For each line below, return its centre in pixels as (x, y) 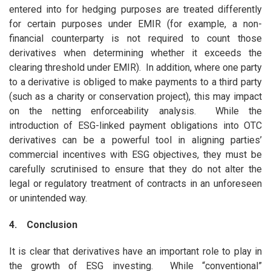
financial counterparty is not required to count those (135, 39)
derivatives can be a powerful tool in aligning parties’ (135, 140)
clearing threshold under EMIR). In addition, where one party (135, 68)
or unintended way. (48, 198)
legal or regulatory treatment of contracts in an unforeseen (135, 184)
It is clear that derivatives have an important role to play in (135, 252)
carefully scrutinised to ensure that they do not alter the (135, 169)
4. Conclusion (43, 225)
